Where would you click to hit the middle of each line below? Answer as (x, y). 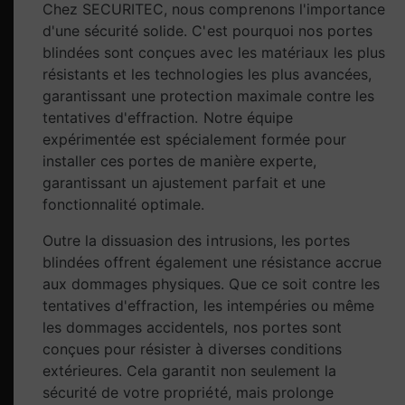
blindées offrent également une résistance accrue (212, 263)
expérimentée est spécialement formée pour (194, 140)
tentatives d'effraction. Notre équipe (168, 118)
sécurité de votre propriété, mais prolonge (188, 393)
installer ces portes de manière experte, (179, 161)
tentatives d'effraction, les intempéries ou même (208, 306)
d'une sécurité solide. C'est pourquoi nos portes (207, 31)
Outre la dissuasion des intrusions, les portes (196, 241)
